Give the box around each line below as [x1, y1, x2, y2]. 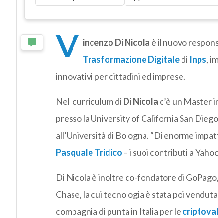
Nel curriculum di [55, 96, 123, 107]
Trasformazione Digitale [82, 54, 180, 65]
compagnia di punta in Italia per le [55, 206, 182, 217]
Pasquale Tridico [55, 147, 122, 158]
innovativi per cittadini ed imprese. [55, 71, 185, 82]
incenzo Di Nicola [82, 37, 151, 48]
